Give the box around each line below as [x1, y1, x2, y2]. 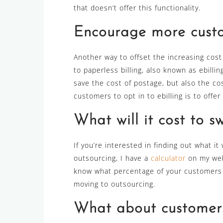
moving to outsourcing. [74, 179, 155, 189]
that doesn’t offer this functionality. [74, 3, 201, 13]
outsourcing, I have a [74, 153, 151, 163]
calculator [151, 153, 186, 163]
